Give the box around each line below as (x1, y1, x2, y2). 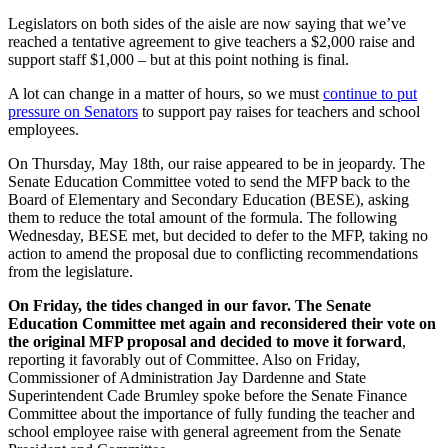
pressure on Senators (8, 102, 138, 120)
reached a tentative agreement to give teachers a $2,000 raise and (8, 32, 415, 50)
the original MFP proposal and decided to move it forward (8, 332, 402, 350)
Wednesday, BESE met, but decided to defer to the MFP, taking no (8, 226, 428, 244)
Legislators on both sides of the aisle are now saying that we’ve (8, 14, 406, 32)
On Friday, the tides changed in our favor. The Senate (8, 296, 371, 314)
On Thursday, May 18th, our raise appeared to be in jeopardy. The (8, 154, 425, 172)
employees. (8, 120, 79, 138)
